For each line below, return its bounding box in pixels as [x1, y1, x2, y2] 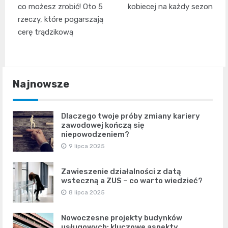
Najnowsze [13, 78, 69, 91]
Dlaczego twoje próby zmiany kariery [61, 111, 200, 121]
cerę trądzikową [18, 27, 73, 37]
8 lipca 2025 [69, 189, 105, 196]
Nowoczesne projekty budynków [61, 213, 182, 223]
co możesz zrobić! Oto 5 [18, 2, 103, 12]
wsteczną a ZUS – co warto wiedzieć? [61, 176, 203, 186]
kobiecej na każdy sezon [128, 2, 213, 12]
